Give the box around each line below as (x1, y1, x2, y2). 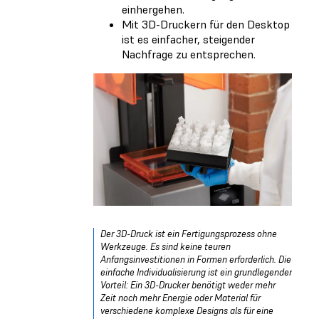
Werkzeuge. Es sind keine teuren (100, 240, 231, 253)
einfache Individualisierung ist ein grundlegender (100, 266, 292, 278)
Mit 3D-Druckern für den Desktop (122, 16, 290, 31)
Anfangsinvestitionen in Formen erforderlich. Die (100, 253, 291, 266)
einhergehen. (122, 1, 184, 16)
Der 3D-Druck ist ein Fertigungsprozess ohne (100, 227, 277, 240)
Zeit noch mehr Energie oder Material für (100, 291, 261, 304)
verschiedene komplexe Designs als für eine (100, 304, 273, 317)
